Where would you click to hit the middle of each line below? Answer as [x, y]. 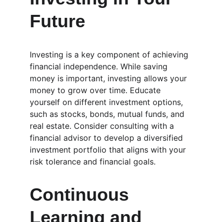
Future [57, 21]
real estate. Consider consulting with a [103, 126]
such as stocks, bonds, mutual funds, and [108, 114]
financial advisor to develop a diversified [108, 138]
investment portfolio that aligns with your [109, 150]
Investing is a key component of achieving [110, 55]
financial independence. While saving [100, 66]
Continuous [82, 194]
